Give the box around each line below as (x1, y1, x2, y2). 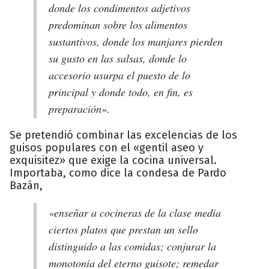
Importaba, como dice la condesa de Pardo (10, 166, 226, 180)
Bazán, (10, 178, 43, 192)
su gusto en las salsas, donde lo (49, 50, 187, 65)
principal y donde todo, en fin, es (49, 84, 193, 99)
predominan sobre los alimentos (49, 17, 187, 32)
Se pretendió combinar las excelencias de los (10, 128, 237, 142)
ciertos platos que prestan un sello (49, 222, 198, 237)
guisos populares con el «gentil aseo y (10, 141, 204, 154)
